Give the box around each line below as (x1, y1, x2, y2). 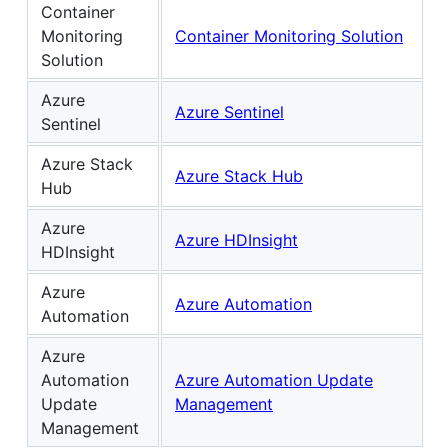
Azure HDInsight (175, 230, 298, 251)
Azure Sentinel (175, 102, 284, 123)
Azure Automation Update (175, 370, 373, 391)
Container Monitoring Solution (175, 26, 403, 47)
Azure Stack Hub (175, 166, 303, 187)
